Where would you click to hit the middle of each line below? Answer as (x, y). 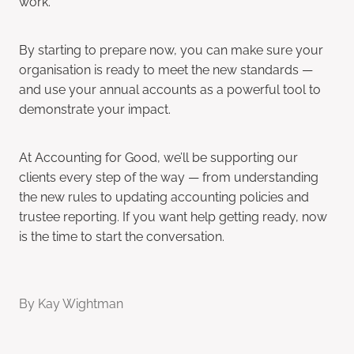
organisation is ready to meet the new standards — (166, 69)
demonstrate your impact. (95, 109)
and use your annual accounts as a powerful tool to (170, 89)
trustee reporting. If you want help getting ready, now (173, 216)
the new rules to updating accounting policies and (164, 196)
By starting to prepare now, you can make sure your (171, 49)
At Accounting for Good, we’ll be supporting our (158, 157)
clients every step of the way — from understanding (169, 177)
